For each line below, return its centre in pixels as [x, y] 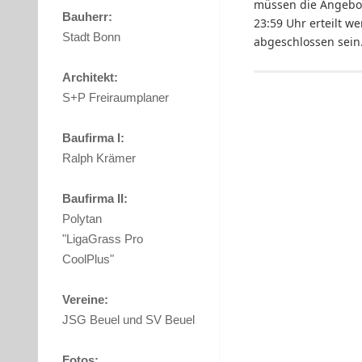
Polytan [82, 219]
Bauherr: [87, 17]
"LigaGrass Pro [103, 239]
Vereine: [85, 300]
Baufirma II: [95, 199]
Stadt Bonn [91, 37]
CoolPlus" [88, 259]
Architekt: [90, 78]
